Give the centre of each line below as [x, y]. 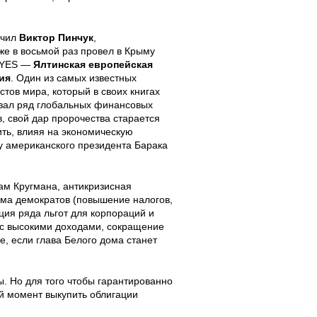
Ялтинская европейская [93, 64]
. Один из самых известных [74, 78]
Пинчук [76, 38]
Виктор [37, 38]
